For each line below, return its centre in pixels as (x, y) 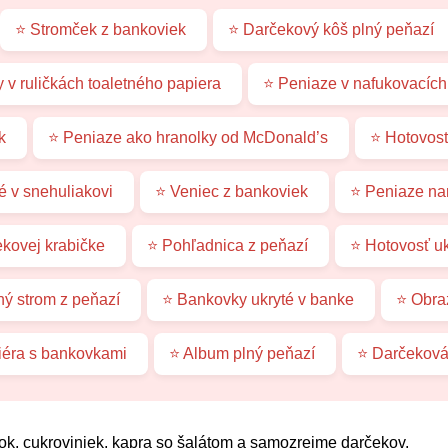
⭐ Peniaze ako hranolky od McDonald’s (188, 137)
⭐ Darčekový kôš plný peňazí (330, 29)
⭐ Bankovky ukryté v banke (257, 299)
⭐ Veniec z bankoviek (231, 191)
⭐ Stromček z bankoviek (100, 29)
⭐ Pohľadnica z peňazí (227, 245)
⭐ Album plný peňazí (241, 353)
